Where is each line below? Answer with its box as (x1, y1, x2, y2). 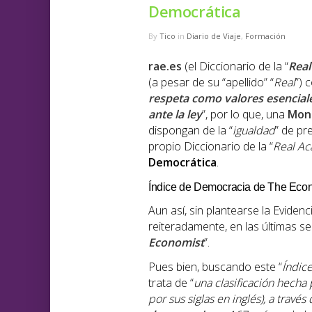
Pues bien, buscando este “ (148, 259, 282, 275)
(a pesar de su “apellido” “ (148, 75, 274, 91)
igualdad (233, 123, 275, 139)
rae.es (148, 58, 182, 75)
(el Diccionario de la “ (182, 58, 288, 75)
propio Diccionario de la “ (148, 139, 273, 155)
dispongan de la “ (148, 123, 233, 139)
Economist (148, 235, 204, 251)
